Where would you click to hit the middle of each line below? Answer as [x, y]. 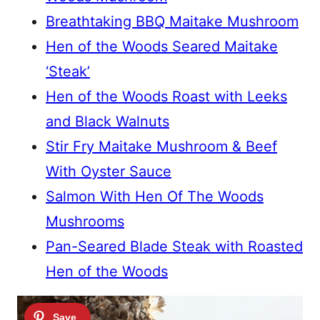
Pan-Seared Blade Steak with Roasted [174, 246]
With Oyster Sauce [109, 171]
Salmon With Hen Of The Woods [155, 196]
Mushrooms [85, 221]
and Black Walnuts [107, 121]
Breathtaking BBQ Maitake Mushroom [172, 21]
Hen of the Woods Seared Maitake [162, 46]
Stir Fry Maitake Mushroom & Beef [161, 146]
